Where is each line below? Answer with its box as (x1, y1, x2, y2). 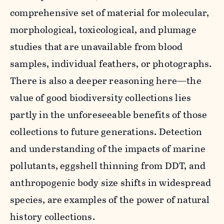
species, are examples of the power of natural (10, 192, 210, 207)
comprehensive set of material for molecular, (10, 5, 209, 20)
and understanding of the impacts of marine (10, 141, 205, 156)
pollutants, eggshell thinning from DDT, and (10, 158, 206, 173)
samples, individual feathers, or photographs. (10, 56, 212, 71)
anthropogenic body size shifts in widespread (10, 175, 211, 190)
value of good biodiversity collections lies (10, 90, 191, 105)
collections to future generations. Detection (10, 124, 202, 139)
